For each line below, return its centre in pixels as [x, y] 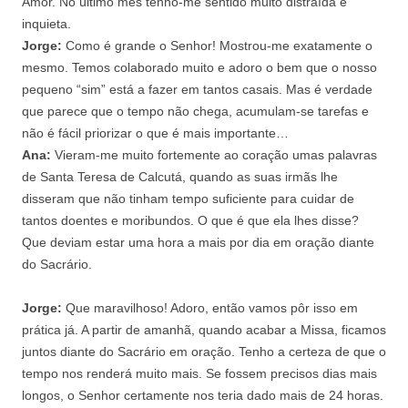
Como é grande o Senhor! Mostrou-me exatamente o [219, 45]
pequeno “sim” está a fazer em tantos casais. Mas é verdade [197, 89]
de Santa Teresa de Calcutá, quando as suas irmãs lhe [180, 176]
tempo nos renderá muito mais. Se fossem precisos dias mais [199, 373]
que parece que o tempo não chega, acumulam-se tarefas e [195, 111]
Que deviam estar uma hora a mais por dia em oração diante [198, 242]
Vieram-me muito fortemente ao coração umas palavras [216, 154]
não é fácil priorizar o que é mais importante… [155, 133]
